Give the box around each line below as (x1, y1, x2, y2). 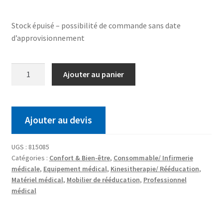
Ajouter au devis (24, 113, 92, 126)
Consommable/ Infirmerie (113, 153, 193, 162)
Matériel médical (11, 175, 63, 184)
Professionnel (143, 175, 187, 184)
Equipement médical (43, 164, 107, 173)
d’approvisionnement (11, 32, 85, 43)
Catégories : (11, 153, 49, 162)
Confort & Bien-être (49, 153, 110, 162)
